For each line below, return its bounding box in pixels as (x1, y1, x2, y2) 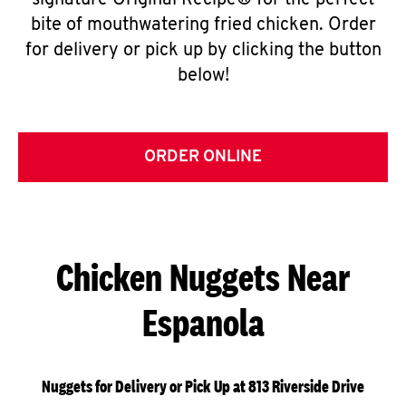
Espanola (141, 300, 265, 344)
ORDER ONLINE (144, 149, 262, 166)
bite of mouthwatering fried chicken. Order (30, 16, 376, 34)
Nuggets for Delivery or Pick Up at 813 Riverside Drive (42, 376, 364, 397)
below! (177, 67, 229, 85)
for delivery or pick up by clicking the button (24, 42, 382, 60)
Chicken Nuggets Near (56, 255, 350, 299)
